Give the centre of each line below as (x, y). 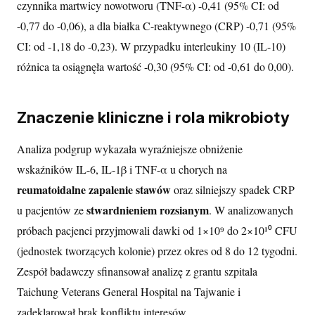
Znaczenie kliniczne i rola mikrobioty (153, 117)
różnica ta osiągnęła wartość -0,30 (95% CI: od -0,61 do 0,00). (155, 66)
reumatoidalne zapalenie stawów (94, 189)
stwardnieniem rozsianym (148, 210)
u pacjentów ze (52, 210)
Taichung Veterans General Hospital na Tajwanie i (129, 291)
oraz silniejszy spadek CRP (233, 189)
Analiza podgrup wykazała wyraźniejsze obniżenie (130, 148)
